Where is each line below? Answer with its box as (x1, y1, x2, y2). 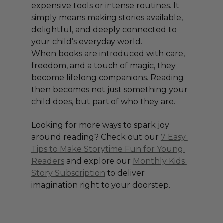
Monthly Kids (132, 156, 187, 166)
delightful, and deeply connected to (31, 25, 179, 35)
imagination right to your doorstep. (31, 180, 170, 190)
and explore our (64, 156, 133, 166)
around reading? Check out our (31, 132, 161, 142)
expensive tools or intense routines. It (31, 1, 181, 11)
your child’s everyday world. (31, 37, 142, 47)
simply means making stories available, (31, 13, 185, 23)
